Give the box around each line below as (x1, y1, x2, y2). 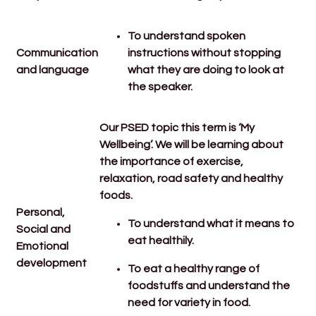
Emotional (16, 240, 69, 252)
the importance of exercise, (99, 155, 244, 167)
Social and (16, 223, 71, 235)
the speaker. (128, 80, 193, 92)
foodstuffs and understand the (128, 279, 291, 291)
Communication (16, 47, 99, 59)
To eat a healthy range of (128, 262, 260, 274)
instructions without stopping (128, 47, 281, 59)
